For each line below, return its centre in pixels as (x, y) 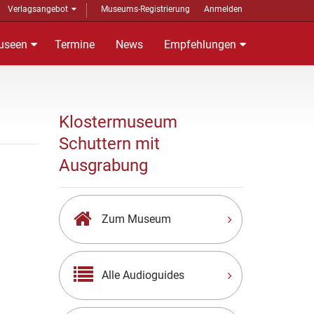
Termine (75, 45)
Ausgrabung (103, 165)
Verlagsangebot (38, 9)
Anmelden (223, 9)
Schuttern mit (109, 144)
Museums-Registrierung (145, 9)
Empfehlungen (200, 45)
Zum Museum (136, 219)
